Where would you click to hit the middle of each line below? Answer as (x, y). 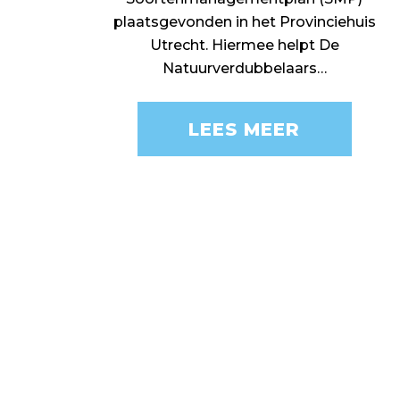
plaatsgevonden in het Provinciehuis (244, 22)
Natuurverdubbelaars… (244, 68)
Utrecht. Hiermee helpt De (244, 45)
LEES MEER (245, 129)
